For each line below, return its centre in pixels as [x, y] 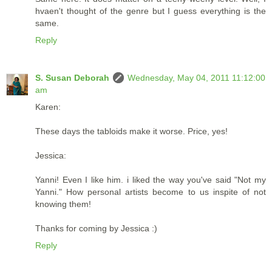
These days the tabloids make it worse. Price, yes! [131, 131]
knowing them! [63, 204]
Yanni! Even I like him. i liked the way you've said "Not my [151, 179]
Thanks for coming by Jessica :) [96, 228]
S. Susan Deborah [72, 77]
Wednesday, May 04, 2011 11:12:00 [196, 77]
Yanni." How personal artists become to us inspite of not [151, 192]
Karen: [48, 107]
